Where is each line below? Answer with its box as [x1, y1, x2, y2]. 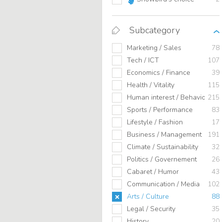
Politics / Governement [127, 155, 197, 165]
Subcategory [129, 24, 180, 37]
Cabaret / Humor [127, 167, 179, 177]
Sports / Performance [127, 105, 193, 115]
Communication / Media [127, 179, 200, 189]
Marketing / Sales [127, 43, 181, 53]
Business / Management [127, 130, 202, 140]
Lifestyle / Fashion [127, 117, 183, 127]
